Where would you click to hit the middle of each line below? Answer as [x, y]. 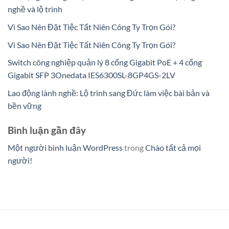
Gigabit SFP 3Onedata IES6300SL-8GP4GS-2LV [91, 75]
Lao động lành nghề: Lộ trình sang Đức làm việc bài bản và [109, 93]
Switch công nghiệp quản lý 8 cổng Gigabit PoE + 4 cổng [105, 62]
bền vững [25, 105]
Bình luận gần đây [47, 130]
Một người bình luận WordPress [65, 148]
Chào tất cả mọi [173, 148]
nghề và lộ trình [35, 9]
